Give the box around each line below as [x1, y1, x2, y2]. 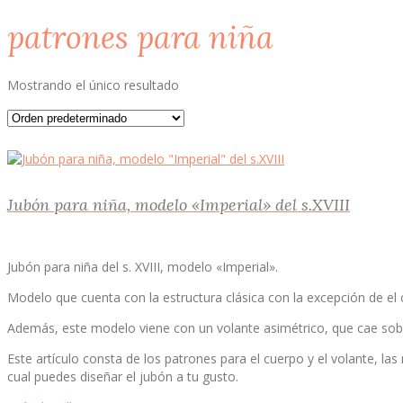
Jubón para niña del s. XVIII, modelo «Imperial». [7, 257, 278, 275]
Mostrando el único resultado [7, 76, 179, 94]
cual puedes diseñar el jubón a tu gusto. [7, 367, 238, 385]
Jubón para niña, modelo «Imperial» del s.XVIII [7, 193, 350, 215]
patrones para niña [7, 17, 273, 57]
